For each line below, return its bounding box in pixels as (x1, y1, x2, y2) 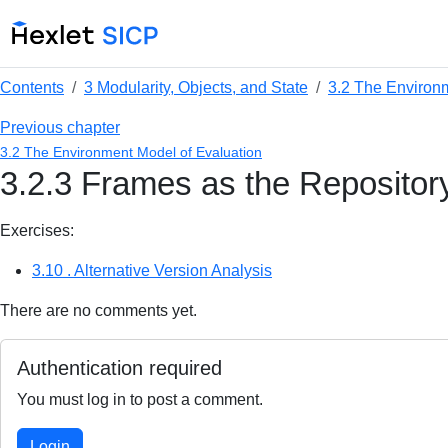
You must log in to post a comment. (17, 391, 263, 408)
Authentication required (17, 357, 222, 379)
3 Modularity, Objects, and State (84, 79, 308, 96)
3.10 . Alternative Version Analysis (32, 262, 272, 279)
